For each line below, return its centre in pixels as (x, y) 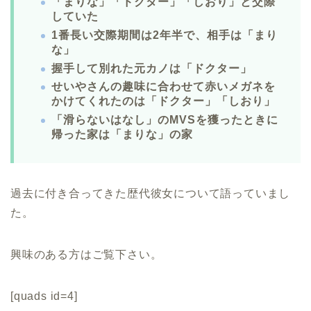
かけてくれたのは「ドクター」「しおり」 (163, 101)
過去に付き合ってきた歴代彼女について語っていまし (151, 193)
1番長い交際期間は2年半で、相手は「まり (165, 35)
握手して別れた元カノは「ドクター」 (152, 68)
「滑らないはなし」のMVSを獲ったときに (165, 119)
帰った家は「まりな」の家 (122, 134)
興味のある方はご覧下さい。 (86, 254)
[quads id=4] (44, 296)
